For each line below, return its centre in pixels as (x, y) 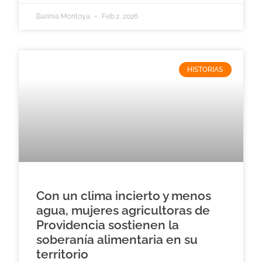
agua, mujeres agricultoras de (123, 211)
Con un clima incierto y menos (124, 196)
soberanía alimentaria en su (117, 240)
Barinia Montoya (64, 16)
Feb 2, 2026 (119, 16)
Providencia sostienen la (108, 225)
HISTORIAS (205, 69)
